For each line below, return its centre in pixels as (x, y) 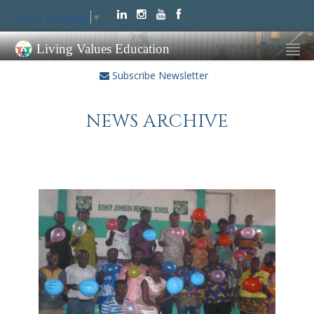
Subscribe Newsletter (158, 75)
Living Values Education (101, 49)
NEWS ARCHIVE (157, 122)
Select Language (52, 18)
